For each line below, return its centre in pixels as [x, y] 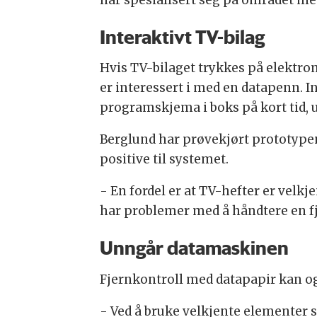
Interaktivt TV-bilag [182, 37]
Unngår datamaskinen [194, 248]
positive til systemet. [164, 160]
